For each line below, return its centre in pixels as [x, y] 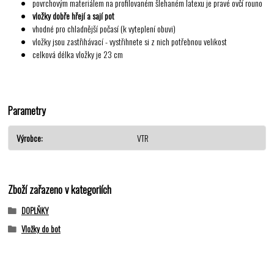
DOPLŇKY [35, 211]
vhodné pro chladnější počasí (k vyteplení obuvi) [104, 29]
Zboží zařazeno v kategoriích [60, 189]
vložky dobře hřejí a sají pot [74, 16]
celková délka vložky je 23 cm [78, 54]
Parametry [27, 110]
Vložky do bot [41, 229]
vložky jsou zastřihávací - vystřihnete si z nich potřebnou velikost [130, 42]
